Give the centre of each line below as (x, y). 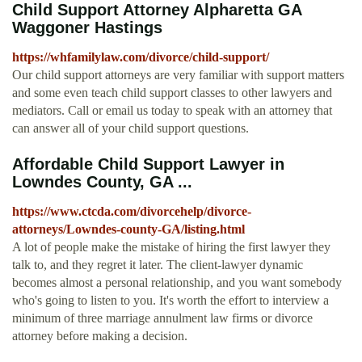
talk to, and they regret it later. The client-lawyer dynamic (158, 265)
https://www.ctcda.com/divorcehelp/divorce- (132, 212)
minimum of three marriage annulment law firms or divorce (162, 318)
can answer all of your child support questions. (130, 128)
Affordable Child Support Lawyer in (148, 164)
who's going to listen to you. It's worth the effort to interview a (170, 301)
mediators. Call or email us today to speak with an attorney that (172, 111)
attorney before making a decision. (100, 336)
